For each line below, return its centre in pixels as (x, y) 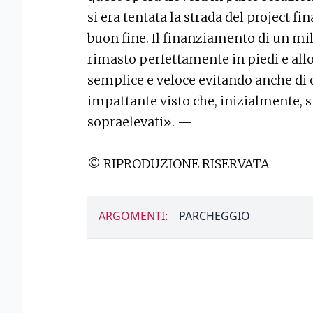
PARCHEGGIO (214, 216)
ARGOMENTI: (133, 216)
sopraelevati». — (140, 122)
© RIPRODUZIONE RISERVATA (179, 164)
